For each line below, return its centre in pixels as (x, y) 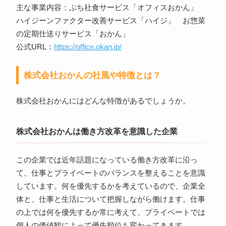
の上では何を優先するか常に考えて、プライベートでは (110, 213)
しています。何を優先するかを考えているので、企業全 (110, 186)
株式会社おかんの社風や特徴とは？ (92, 75)
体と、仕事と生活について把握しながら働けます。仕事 (110, 200)
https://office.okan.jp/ (88, 47)
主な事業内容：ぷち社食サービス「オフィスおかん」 (110, 8)
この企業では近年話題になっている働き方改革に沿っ (107, 160)
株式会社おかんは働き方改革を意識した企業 (97, 132)
